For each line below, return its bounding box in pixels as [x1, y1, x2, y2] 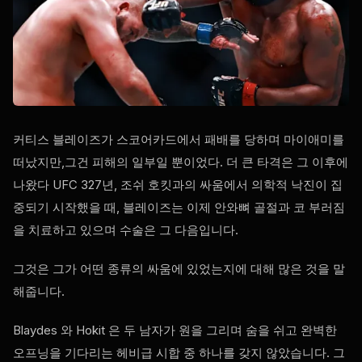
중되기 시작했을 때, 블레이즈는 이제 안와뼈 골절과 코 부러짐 [13, 200, 345, 216]
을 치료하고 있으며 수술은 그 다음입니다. [13, 222, 238, 238]
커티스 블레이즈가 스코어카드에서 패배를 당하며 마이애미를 [13, 132, 344, 148]
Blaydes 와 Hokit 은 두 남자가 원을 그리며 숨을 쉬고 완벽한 [13, 322, 337, 339]
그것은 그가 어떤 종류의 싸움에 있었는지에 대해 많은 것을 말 [13, 261, 345, 277]
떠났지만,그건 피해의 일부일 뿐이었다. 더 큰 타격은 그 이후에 [13, 154, 348, 170]
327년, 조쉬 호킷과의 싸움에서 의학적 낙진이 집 [78, 177, 343, 193]
